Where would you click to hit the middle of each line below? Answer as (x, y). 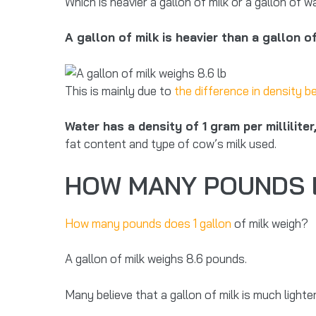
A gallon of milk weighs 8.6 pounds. (156, 259)
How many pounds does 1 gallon (148, 223)
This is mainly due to (120, 90)
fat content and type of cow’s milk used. (172, 144)
